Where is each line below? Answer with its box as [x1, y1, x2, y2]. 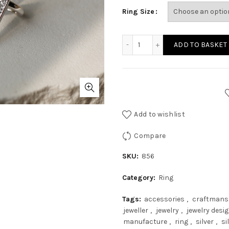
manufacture [123, 217, 167, 226]
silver [196, 217, 214, 226]
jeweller [123, 206, 148, 215]
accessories [144, 195, 185, 203]
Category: [122, 173, 157, 182]
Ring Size [122, 7, 154, 16]
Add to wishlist [134, 109, 185, 119]
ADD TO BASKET [174, 40, 227, 49]
